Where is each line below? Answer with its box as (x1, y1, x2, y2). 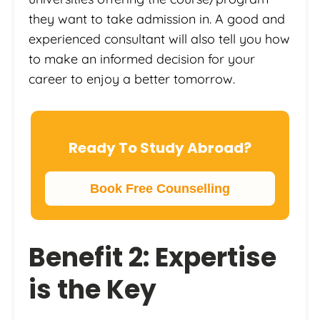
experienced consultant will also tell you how (29, 30, 290, 47)
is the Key (29, 271, 156, 308)
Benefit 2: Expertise (29, 239, 276, 276)
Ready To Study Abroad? (69, 137, 251, 158)
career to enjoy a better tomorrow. (29, 70, 235, 87)
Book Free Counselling (90, 181, 230, 196)
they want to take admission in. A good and (29, 10, 285, 27)
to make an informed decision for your (29, 50, 255, 67)
